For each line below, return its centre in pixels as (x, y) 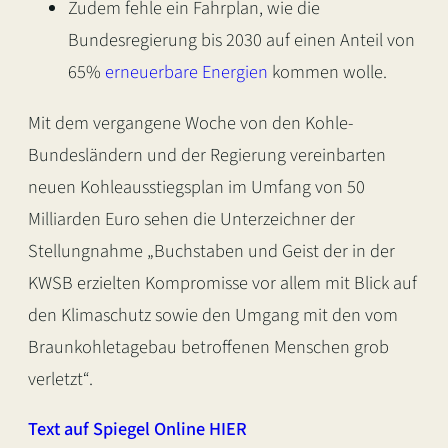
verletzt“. (60, 378)
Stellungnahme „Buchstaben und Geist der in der (211, 250)
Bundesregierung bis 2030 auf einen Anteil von (241, 40)
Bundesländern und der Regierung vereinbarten (207, 154)
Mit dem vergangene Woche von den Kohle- (190, 122)
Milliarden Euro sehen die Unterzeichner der (191, 218)
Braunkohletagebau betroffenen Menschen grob (208, 346)
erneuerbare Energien (186, 72)
